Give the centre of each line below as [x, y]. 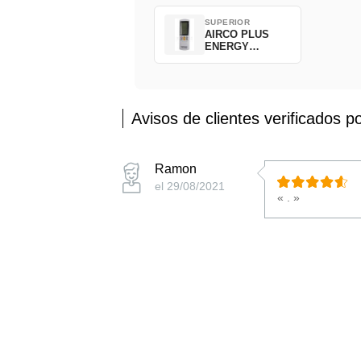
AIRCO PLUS [237, 35]
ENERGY [227, 47]
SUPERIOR [228, 23]
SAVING [224, 59]
